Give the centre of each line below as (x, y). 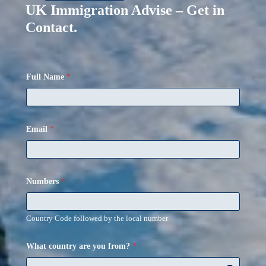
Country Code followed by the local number (97, 218)
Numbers (43, 181)
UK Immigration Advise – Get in (125, 10)
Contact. (51, 27)
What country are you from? (79, 246)
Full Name (46, 77)
